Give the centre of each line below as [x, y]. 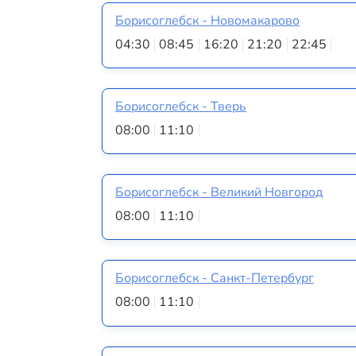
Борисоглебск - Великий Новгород [219, 193]
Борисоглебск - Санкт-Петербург [215, 279]
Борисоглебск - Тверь [181, 106]
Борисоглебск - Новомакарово [207, 20]
